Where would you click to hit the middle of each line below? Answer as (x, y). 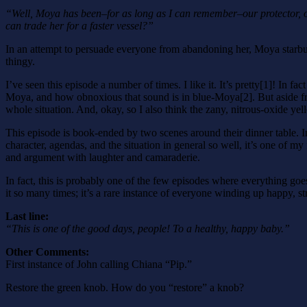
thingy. (20, 61)
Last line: (27, 216)
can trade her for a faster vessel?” (79, 25)
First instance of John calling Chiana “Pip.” (99, 264)
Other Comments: (47, 251)
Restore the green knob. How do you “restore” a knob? (125, 287)
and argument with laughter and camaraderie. (103, 157)
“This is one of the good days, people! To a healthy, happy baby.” (148, 228)
